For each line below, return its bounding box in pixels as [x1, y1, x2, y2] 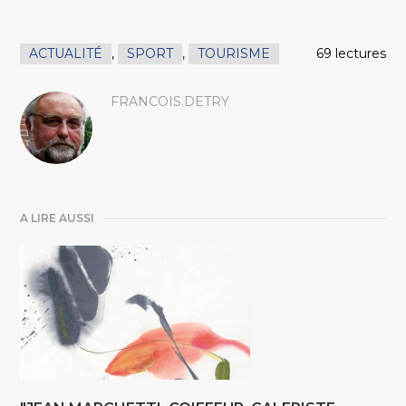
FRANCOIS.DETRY [111, 93, 230, 111]
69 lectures [315, 45, 386, 63]
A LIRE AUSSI [20, 211, 95, 226]
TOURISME [198, 45, 271, 63]
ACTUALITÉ [29, 45, 103, 63]
